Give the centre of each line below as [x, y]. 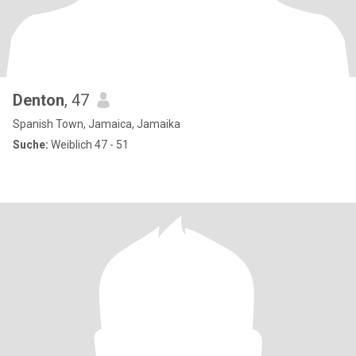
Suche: [31, 145]
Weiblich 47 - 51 [89, 145]
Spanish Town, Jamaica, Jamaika [97, 124]
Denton [39, 100]
